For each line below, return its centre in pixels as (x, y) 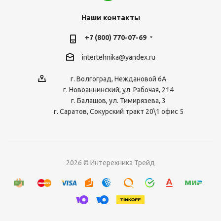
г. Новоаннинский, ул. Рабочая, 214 (118, 90)
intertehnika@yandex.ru (118, 57)
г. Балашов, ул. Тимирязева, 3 (118, 101)
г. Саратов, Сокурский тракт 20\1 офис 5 (118, 112)
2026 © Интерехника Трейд (110, 163)
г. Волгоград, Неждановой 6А (118, 79)
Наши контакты (110, 18)
